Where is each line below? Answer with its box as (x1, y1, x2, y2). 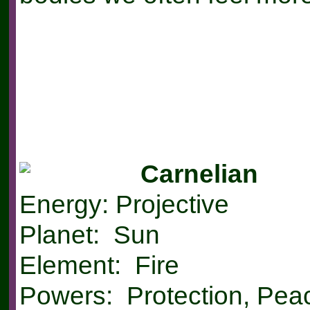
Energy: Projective (19, 189, 229, 219)
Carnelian (140, 158, 258, 188)
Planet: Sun (19, 219, 160, 249)
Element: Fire (19, 250, 179, 280)
